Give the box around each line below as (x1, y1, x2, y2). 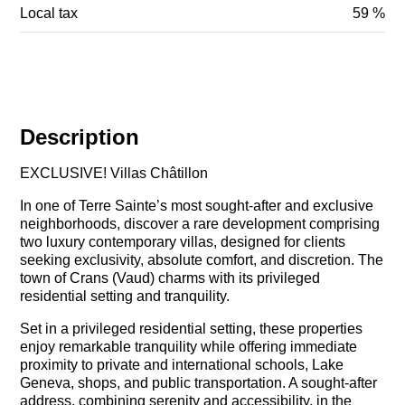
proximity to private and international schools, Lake (20, 357, 344, 373)
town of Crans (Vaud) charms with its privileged (20, 270, 321, 287)
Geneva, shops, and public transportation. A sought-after (20, 375, 378, 391)
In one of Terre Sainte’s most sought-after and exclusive (20, 198, 374, 214)
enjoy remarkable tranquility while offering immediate (20, 339, 358, 355)
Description (20, 125, 140, 150)
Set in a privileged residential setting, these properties (20, 321, 363, 337)
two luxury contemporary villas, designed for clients (20, 234, 346, 250)
